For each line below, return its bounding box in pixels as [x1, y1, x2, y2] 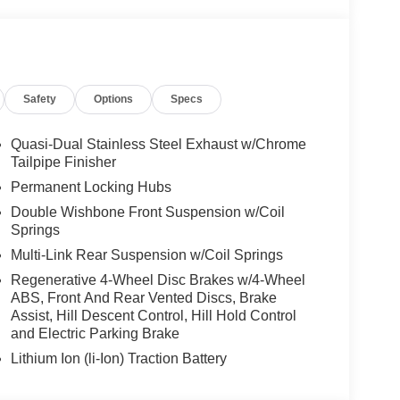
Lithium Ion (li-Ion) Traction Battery [10, 351, 227, 367]
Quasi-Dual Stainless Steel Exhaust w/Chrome [10, 137, 306, 153]
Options [94, 93, 134, 106]
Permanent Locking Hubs [10, 179, 171, 196]
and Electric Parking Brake [10, 326, 179, 342]
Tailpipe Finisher [10, 154, 116, 171]
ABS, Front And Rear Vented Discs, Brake [10, 290, 277, 306]
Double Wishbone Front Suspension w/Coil [10, 204, 285, 221]
